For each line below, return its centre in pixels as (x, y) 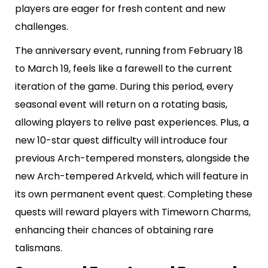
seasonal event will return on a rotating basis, (121, 104)
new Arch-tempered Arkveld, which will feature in (132, 176)
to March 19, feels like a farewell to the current (124, 68)
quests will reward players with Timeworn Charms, (133, 212)
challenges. (42, 26)
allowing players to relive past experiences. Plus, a (132, 122)
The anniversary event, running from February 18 (129, 50)
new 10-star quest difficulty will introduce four (121, 140)
